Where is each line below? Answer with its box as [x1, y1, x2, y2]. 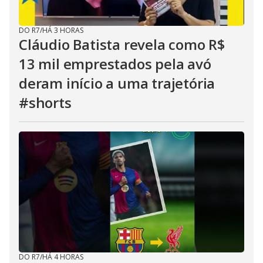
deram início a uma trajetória [19, 73, 215, 93]
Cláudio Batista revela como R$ [19, 35, 225, 54]
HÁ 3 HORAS [42, 25, 83, 35]
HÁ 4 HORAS [42, 252, 83, 262]
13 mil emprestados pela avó [19, 54, 211, 73]
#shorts [19, 93, 72, 112]
